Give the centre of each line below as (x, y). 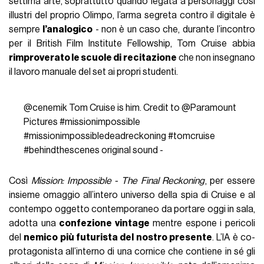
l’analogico (68, 30)
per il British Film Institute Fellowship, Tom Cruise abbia (132, 44)
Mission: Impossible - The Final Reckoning (118, 181)
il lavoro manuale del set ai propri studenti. (95, 72)
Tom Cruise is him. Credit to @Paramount (151, 108)
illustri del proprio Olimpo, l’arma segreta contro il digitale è (132, 16)
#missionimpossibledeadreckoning (95, 136)
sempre (26, 30)
